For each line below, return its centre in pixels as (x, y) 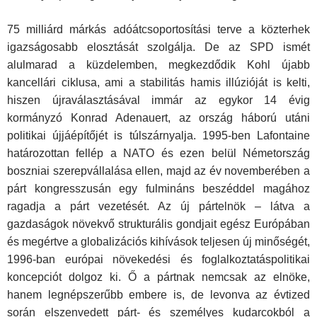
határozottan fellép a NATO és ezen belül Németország (158, 154)
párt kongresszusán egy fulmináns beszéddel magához (158, 189)
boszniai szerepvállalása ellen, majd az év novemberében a (158, 171)
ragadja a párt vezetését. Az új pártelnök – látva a (158, 207)
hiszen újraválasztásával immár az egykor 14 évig (158, 100)
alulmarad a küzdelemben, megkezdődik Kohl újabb (158, 65)
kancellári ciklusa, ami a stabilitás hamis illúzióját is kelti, (158, 83)
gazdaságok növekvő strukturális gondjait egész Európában (158, 224)
